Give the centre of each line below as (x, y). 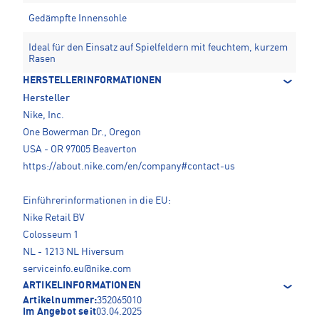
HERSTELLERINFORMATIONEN (93, 81)
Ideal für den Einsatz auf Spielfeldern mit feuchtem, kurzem (158, 48)
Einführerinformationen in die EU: (97, 201)
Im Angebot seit (59, 312)
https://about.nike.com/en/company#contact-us (129, 167)
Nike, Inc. (43, 116)
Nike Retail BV (54, 218)
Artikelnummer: (60, 301)
